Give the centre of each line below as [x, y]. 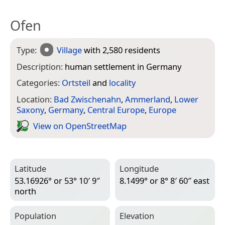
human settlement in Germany [123, 66]
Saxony [30, 109]
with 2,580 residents [121, 50]
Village [70, 50]
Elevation [137, 215]
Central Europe [116, 109]
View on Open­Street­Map [80, 126]
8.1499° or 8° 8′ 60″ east [164, 180]
